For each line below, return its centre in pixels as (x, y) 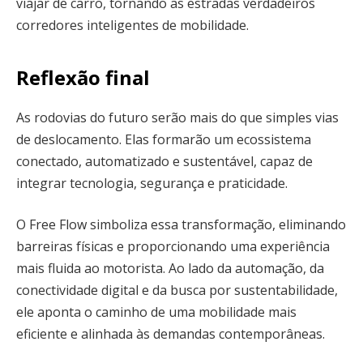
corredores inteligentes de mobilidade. (132, 26)
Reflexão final (83, 77)
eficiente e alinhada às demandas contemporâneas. (171, 334)
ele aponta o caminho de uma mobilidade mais (156, 312)
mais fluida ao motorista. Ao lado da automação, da (170, 269)
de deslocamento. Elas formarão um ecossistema (164, 139)
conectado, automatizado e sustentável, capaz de (164, 161)
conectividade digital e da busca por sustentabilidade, (177, 290)
